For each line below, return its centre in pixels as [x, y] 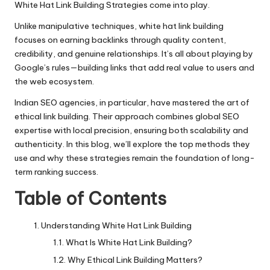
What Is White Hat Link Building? [129, 243]
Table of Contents [90, 199]
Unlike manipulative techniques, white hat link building [119, 26]
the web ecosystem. [54, 82]
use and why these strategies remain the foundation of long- [135, 158]
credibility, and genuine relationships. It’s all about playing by [134, 54]
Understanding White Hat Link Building [116, 226]
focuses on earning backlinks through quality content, [120, 40]
